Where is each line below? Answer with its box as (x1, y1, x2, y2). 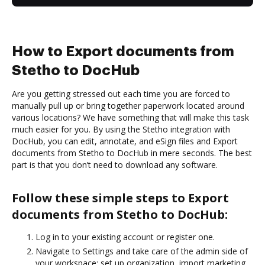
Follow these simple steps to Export (12, 189, 229, 206)
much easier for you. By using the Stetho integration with (12, 123, 230, 135)
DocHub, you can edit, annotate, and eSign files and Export (12, 135, 238, 147)
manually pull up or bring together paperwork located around (12, 99, 244, 111)
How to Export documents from (12, 44, 234, 59)
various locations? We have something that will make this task (12, 111, 249, 123)
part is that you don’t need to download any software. (12, 159, 218, 170)
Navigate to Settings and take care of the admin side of (35, 245, 248, 257)
